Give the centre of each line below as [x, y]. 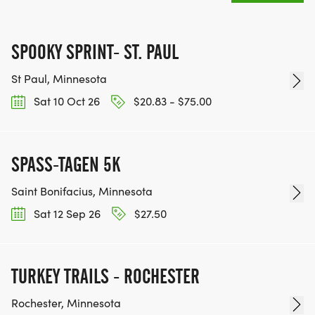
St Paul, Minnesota [59, 79]
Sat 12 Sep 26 [66, 213]
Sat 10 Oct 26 [65, 101]
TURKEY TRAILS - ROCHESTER [105, 276]
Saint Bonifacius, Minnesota [82, 191]
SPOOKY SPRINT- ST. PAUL [95, 52]
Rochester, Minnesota [66, 302]
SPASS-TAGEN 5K [66, 164]
